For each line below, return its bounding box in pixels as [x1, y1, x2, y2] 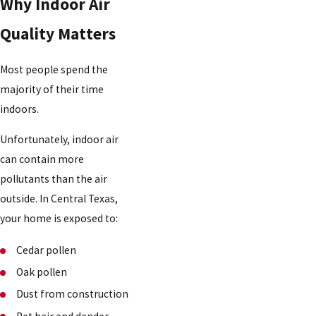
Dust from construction [16, 287, 129, 301]
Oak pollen [16, 265, 68, 279]
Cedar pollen [16, 243, 77, 257]
